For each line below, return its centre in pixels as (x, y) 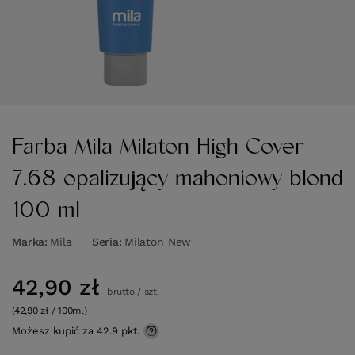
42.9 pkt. (118, 331)
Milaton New (158, 242)
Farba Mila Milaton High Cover (158, 147)
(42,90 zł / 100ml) (50, 311)
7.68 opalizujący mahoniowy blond (177, 179)
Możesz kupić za (54, 331)
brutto (119, 292)
